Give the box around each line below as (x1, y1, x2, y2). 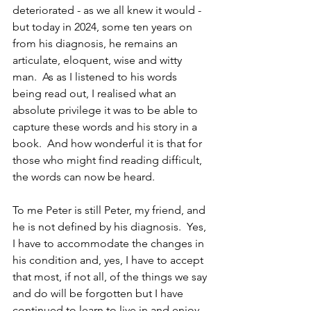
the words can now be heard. (12, 169, 155, 183)
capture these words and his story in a (12, 119, 200, 133)
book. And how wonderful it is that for (12, 136, 205, 150)
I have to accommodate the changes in (12, 236, 207, 250)
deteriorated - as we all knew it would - (12, 3, 204, 17)
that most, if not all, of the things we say (12, 269, 210, 283)
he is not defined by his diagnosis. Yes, (12, 219, 209, 233)
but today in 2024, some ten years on (12, 19, 195, 33)
